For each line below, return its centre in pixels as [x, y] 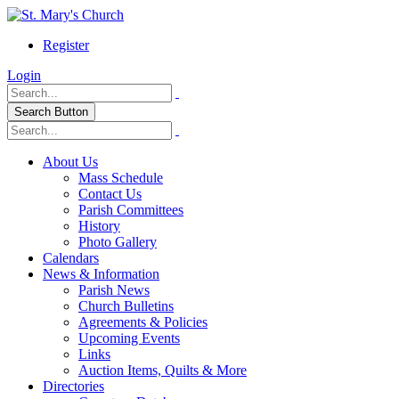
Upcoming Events [129, 338]
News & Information [101, 274]
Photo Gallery [118, 242]
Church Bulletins [126, 306]
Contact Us [110, 194]
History [99, 226]
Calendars [71, 258]
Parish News [114, 290]
